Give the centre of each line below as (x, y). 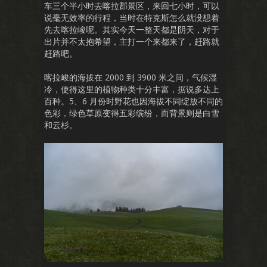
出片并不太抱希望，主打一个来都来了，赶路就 (132, 41)
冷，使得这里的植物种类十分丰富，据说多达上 (132, 89)
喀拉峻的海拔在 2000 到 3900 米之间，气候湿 (131, 77)
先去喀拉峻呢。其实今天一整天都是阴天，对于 (132, 29)
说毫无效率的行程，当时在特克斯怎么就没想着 (132, 17)
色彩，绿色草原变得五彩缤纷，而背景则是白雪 (132, 113)
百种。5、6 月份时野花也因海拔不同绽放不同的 (133, 101)
